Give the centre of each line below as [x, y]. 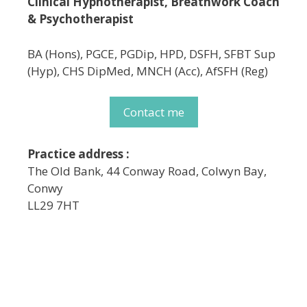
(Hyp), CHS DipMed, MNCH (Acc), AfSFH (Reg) [148, 71]
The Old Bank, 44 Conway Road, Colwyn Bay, [147, 171]
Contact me [153, 112]
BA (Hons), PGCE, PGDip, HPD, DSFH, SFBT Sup [151, 53]
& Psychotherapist [81, 19]
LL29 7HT [53, 205]
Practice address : [78, 153]
